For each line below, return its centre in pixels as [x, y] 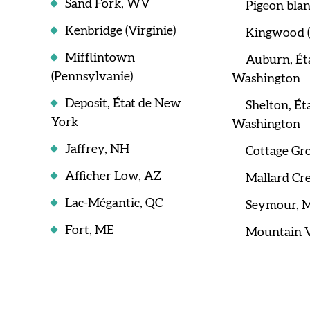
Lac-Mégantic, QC [114, 203]
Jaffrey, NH [97, 149]
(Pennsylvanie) [92, 77]
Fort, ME [90, 230]
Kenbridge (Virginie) [120, 31]
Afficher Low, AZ [113, 176]
